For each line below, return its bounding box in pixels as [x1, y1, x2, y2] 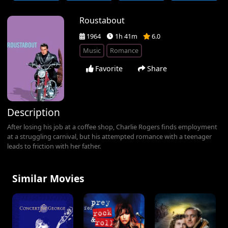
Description [7, 105, 61, 120]
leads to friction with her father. [7, 141, 101, 151]
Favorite [93, 64, 123, 74]
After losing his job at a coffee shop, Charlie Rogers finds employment [7, 122, 218, 132]
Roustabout [79, 15, 125, 26]
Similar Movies [12, 172, 85, 186]
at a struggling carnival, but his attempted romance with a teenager [7, 132, 212, 141]
